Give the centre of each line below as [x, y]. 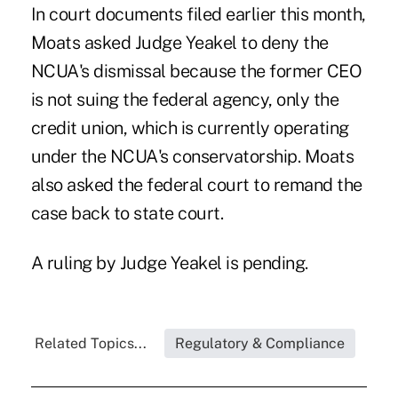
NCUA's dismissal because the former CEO [196, 72]
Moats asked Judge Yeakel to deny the [179, 43]
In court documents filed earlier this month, [198, 15]
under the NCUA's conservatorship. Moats [192, 157]
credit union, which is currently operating [190, 128]
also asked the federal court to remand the [196, 185]
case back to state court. [127, 214]
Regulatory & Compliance [260, 344]
